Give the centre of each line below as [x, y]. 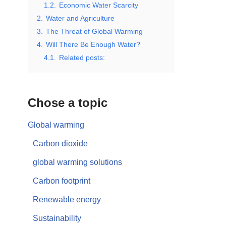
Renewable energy [67, 200]
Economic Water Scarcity [99, 5]
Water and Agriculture [80, 18]
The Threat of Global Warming [94, 31]
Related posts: [82, 58]
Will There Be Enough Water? [93, 44]
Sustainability [57, 218]
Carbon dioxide [60, 144]
